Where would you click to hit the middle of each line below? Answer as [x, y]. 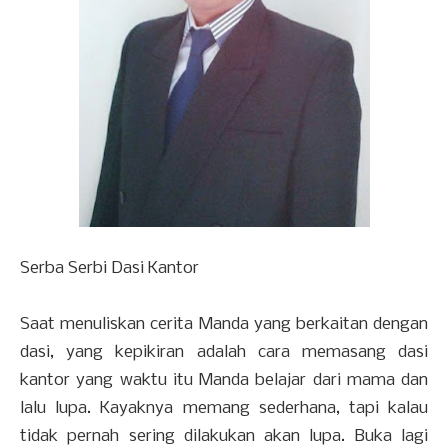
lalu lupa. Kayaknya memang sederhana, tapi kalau [224, 409]
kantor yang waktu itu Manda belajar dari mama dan [224, 381]
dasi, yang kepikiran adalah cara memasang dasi [224, 353]
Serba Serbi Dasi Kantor [109, 269]
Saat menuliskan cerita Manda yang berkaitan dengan [224, 325]
